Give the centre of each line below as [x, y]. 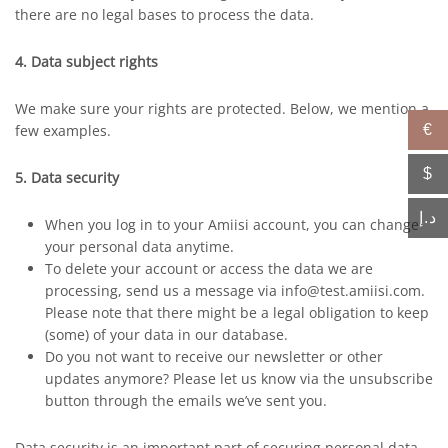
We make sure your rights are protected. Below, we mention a [222, 108]
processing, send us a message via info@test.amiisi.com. [235, 290]
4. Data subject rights [86, 61]
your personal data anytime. [139, 246]
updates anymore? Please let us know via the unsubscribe [239, 378]
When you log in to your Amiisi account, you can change [232, 224]
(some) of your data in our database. [166, 334]
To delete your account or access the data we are [209, 268]
